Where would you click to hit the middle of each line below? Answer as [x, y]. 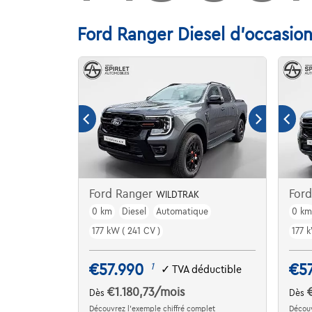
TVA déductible [206, 270]
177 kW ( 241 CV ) [126, 231]
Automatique [182, 211]
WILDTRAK [177, 195]
